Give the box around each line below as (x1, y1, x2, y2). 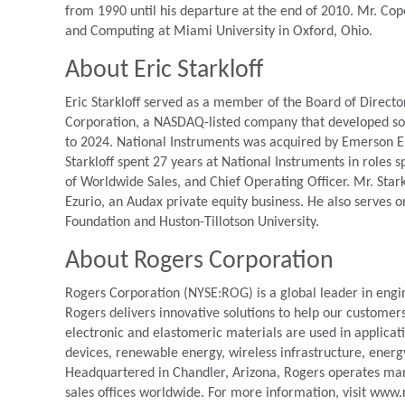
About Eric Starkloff (65, 58, 263, 83)
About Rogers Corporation (65, 249, 334, 274)
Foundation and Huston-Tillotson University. (65, 215, 319, 230)
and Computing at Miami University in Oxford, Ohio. (65, 24, 372, 39)
